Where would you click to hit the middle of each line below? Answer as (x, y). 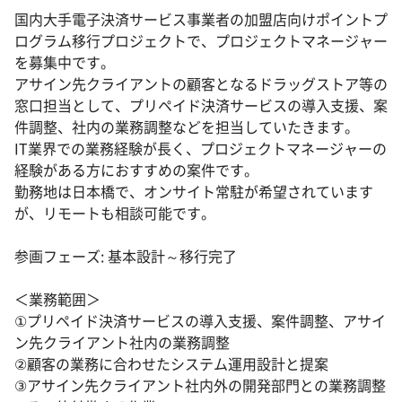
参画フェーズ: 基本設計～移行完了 (126, 257)
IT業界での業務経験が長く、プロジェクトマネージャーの (201, 149)
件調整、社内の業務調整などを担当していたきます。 (187, 127)
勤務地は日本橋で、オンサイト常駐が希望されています (194, 192)
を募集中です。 (65, 63)
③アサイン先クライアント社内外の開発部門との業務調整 (200, 386)
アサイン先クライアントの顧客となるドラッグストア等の (201, 84)
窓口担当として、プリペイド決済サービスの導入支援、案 (201, 106)
